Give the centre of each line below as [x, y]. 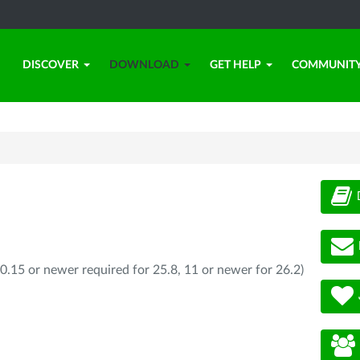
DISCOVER [51, 65]
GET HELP [235, 65]
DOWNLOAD [144, 65]
